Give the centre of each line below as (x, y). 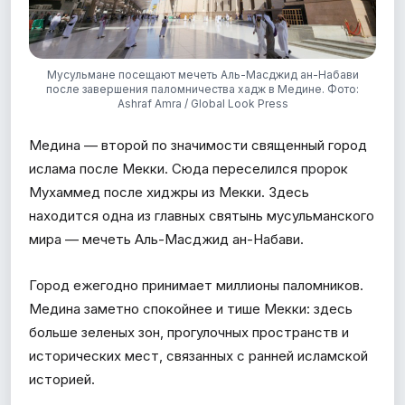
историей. (62, 379)
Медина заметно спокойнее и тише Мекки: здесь (191, 308)
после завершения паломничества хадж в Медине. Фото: (202, 89)
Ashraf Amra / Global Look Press (202, 103)
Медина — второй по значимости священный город (198, 145)
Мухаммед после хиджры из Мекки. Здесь (169, 192)
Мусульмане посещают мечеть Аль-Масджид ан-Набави (202, 74)
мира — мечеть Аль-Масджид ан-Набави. (166, 239)
